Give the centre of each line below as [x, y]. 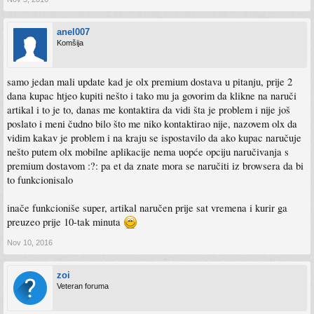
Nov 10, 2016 [30, 242]
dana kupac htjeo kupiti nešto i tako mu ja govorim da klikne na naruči [152, 95]
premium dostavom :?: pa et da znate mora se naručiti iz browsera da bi [155, 165]
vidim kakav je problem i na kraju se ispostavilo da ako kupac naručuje [154, 137]
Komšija [70, 42]
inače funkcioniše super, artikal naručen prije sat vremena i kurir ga [147, 207]
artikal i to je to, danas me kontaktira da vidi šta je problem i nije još [149, 109]
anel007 [73, 32]
